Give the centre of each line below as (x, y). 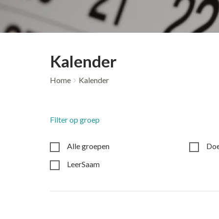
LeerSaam (83, 164)
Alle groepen (88, 146)
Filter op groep (75, 119)
